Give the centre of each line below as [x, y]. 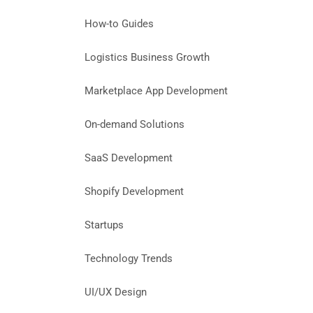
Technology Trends [129, 259]
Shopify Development [134, 192]
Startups [104, 225]
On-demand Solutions [134, 125]
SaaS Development [129, 158]
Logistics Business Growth [147, 58]
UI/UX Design [116, 292]
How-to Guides [119, 24]
